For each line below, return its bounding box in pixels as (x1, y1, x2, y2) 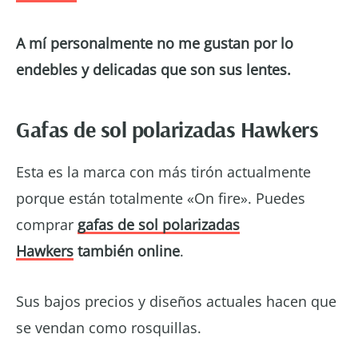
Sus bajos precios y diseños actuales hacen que (16, 291, 336, 311)
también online (74, 241, 180, 261)
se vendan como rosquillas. (16, 317, 201, 337)
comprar (16, 214, 74, 234)
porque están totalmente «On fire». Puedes (16, 188, 305, 208)
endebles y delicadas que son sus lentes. (16, 59, 291, 79)
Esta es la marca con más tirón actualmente (16, 161, 311, 181)
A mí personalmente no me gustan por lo (16, 33, 293, 53)
